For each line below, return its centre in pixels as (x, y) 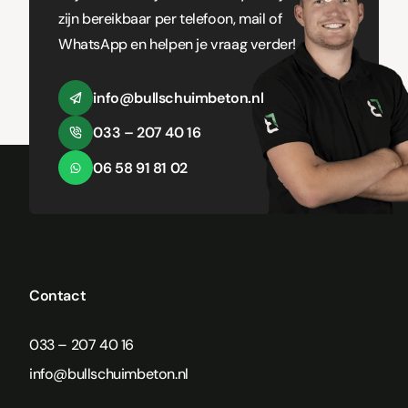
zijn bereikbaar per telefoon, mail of (170, 18)
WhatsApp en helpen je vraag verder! (178, 44)
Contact (58, 296)
